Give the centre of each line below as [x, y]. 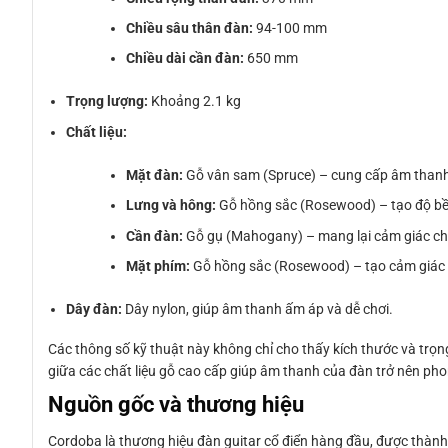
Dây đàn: [94, 308]
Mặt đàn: [155, 174]
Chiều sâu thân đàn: [190, 27]
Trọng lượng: [107, 101]
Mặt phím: [158, 265]
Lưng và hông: [171, 205]
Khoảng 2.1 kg [195, 101]
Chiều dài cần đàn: [185, 58]
